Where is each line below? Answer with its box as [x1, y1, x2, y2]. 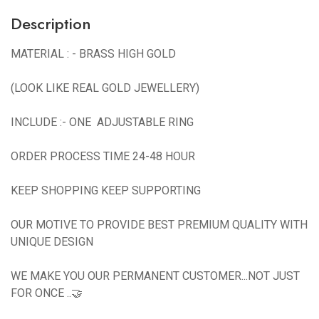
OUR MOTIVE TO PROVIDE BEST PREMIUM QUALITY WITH [11, 217, 308, 231]
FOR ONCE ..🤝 [11, 286, 83, 300]
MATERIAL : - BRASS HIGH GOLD [11, 46, 176, 61]
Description [11, 11, 91, 35]
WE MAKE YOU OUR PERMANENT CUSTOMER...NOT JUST [11, 268, 300, 283]
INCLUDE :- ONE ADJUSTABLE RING [11, 115, 194, 129]
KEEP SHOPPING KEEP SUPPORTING [11, 183, 201, 197]
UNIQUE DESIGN [11, 234, 93, 249]
